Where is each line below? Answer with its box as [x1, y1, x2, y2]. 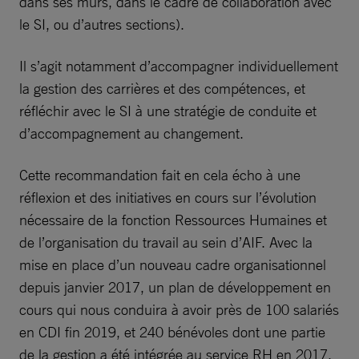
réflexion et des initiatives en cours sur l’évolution [19, 188, 317, 206]
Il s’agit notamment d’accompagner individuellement [19, 57, 338, 75]
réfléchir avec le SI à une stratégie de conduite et [19, 102, 317, 119]
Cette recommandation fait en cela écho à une [19, 166, 301, 184]
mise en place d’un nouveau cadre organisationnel [19, 256, 326, 273]
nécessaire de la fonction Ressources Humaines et [19, 211, 327, 228]
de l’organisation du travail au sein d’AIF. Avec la [19, 233, 313, 251]
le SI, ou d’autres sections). [19, 15, 184, 33]
